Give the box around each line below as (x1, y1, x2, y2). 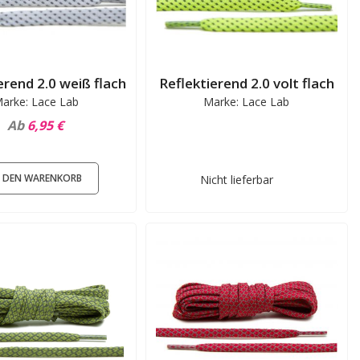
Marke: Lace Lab (203, 94, 290, 110)
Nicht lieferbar (199, 172, 273, 187)
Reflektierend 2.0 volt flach (158, 74, 334, 93)
